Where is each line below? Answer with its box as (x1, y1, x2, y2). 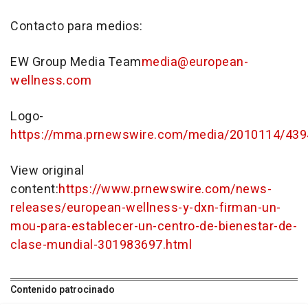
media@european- (141, 52, 248, 71)
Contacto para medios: (10, 16, 143, 36)
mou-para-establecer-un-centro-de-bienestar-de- (10, 217, 297, 236)
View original (10, 161, 85, 180)
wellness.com (10, 71, 91, 90)
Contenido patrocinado (10, 282, 115, 297)
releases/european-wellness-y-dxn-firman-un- (10, 198, 281, 217)
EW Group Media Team (10, 52, 142, 71)
